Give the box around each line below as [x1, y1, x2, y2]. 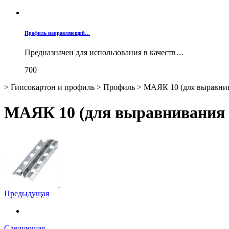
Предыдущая [4, 189, 49, 198]
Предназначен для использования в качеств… [25, 48, 184, 57]
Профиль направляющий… [25, 30, 90, 36]
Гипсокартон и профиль [11, 83, 95, 92]
